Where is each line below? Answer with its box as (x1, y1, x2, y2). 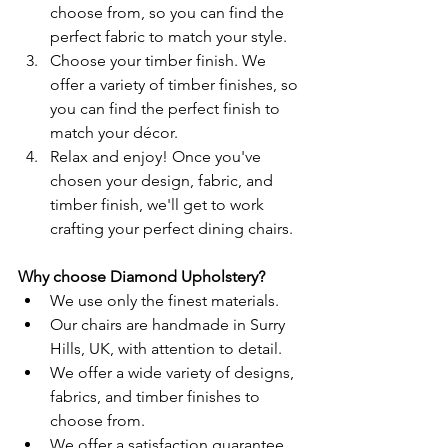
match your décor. (50, 123, 178, 142)
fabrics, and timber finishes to (50, 387, 264, 406)
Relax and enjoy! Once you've (50, 147, 265, 166)
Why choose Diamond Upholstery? (18, 267, 265, 286)
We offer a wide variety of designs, (50, 363, 298, 382)
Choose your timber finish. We (50, 51, 270, 70)
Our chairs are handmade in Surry (50, 315, 289, 334)
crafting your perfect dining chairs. (50, 219, 293, 238)
